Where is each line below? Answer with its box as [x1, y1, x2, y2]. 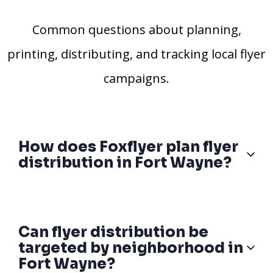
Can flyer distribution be [18, 222, 208, 241]
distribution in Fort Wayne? [18, 153, 232, 172]
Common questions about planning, [32, 21, 241, 38]
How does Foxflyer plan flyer [18, 137, 238, 156]
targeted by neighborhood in [18, 238, 243, 257]
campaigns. [104, 69, 169, 87]
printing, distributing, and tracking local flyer [7, 45, 266, 62]
